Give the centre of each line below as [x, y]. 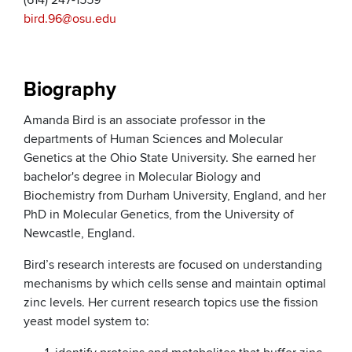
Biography [70, 90]
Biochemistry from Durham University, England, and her [175, 196]
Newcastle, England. [81, 234]
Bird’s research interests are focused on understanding [173, 265]
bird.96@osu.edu [70, 19]
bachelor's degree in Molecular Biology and [142, 177]
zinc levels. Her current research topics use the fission [171, 303]
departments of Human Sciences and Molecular [153, 139]
